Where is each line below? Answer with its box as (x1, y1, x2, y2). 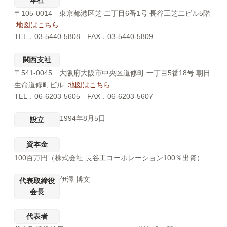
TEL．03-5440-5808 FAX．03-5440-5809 (14, 32, 153, 41)
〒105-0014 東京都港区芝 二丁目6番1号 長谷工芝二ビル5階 (14, 9, 210, 17)
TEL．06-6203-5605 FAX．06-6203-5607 (14, 92, 153, 100)
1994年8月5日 (60, 114, 106, 122)
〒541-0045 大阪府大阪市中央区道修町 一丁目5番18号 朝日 (14, 69, 210, 77)
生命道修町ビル (14, 81, 66, 89)
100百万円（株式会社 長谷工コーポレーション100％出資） (14, 154, 204, 162)
